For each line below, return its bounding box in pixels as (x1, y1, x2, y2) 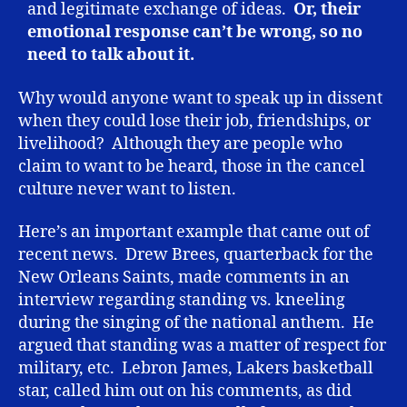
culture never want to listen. (18, 178, 236, 200)
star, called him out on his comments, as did (18, 381, 352, 402)
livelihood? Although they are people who (18, 133, 342, 154)
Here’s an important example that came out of (18, 222, 370, 243)
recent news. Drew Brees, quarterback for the (18, 244, 373, 266)
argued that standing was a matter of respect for (18, 335, 386, 357)
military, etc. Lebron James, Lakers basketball (18, 358, 373, 380)
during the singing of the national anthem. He (18, 313, 374, 334)
